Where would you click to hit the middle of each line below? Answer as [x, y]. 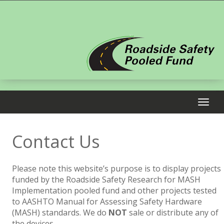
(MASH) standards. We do [60, 212]
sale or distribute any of [172, 212]
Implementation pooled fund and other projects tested [114, 190]
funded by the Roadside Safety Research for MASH [106, 179]
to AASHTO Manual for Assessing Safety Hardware [107, 201]
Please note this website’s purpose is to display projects [116, 168]
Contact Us [56, 141]
